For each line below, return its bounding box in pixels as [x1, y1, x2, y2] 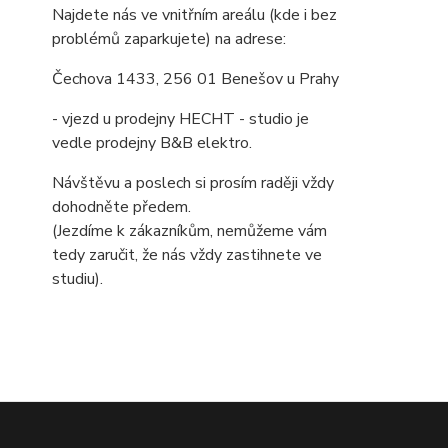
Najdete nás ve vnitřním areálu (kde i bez [52, 4, 337, 26]
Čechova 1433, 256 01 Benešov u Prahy [52, 68, 339, 90]
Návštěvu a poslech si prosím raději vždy [52, 172, 334, 194]
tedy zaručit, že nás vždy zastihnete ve [52, 244, 322, 266]
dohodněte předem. [52, 196, 191, 218]
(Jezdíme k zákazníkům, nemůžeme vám [52, 220, 327, 242]
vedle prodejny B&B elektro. [52, 132, 252, 154]
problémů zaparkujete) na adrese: [52, 28, 286, 50]
